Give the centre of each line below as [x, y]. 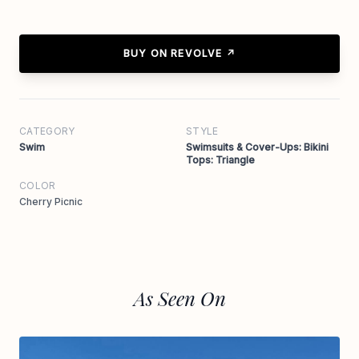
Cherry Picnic [51, 201]
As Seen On [179, 298]
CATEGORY [47, 131]
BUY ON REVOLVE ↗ [179, 53]
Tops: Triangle [220, 159]
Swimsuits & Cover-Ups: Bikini [257, 147]
